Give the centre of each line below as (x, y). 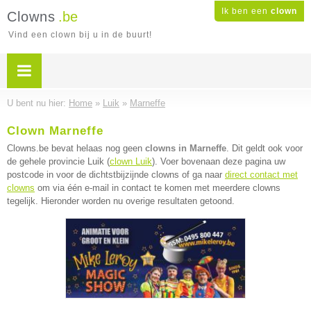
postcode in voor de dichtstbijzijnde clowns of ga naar (116, 175)
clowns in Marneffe (186, 148)
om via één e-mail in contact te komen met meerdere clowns (158, 188)
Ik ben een (246, 11)
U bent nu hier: (38, 103)
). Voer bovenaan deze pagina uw (219, 161)
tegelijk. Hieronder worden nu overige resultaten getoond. (121, 201)
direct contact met (261, 175)
